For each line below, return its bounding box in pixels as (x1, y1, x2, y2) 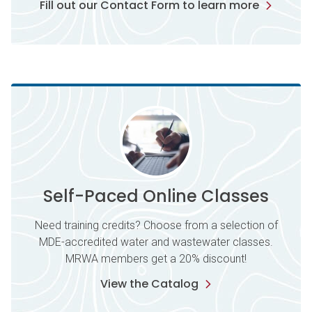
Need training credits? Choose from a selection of (34, 219, 278, 232)
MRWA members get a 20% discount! (65, 252, 247, 265)
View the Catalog (100, 276, 198, 292)
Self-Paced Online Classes (43, 185, 269, 208)
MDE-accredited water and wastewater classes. (39, 235, 273, 249)
